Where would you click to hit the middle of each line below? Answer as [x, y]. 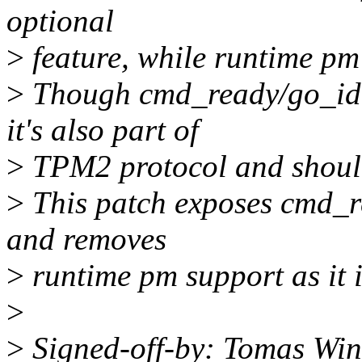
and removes [86, 239]
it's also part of [103, 130]
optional [60, 21]
